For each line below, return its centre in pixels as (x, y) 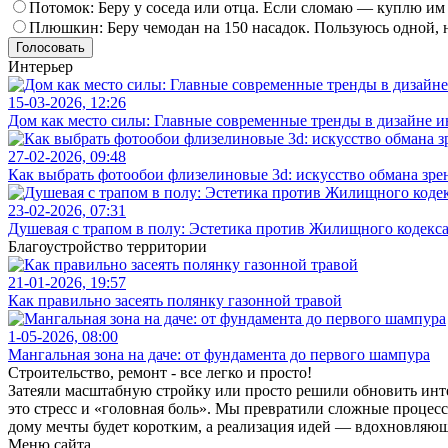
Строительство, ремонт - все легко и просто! (160, 372)
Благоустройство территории (107, 246)
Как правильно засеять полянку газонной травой (175, 300)
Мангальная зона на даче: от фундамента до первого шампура (219, 354)
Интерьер (40, 66)
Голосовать (50, 47)
